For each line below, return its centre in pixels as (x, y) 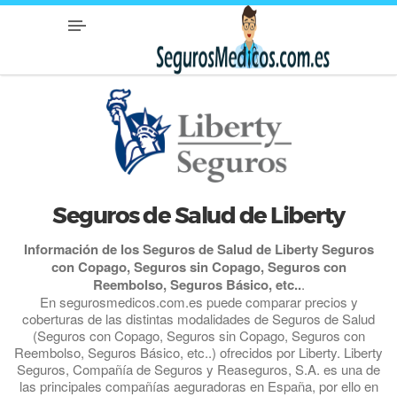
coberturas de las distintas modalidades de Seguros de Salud (198, 318)
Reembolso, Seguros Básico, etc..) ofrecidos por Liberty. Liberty (198, 352)
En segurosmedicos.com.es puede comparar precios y (198, 301)
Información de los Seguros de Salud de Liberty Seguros (198, 249)
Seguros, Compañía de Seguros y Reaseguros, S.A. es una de (198, 369)
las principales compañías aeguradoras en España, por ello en (198, 385)
